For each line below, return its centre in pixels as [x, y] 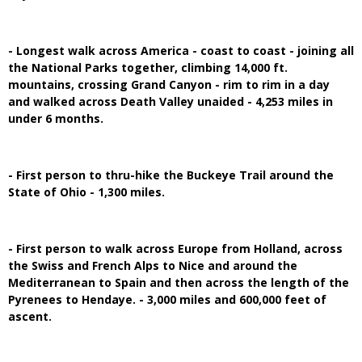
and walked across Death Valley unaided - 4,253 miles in [170, 101]
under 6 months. [56, 118]
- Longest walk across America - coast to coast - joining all [181, 50]
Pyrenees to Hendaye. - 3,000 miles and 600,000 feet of [167, 299]
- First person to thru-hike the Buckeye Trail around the [171, 175]
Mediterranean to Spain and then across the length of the [179, 282]
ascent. [30, 316]
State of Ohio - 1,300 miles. [86, 192]
